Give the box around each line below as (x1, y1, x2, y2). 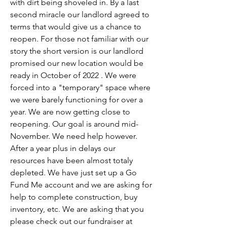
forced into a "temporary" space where (10, 82, 150, 92)
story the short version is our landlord (10, 46, 143, 56)
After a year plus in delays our (10, 143, 116, 153)
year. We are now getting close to (10, 106, 130, 117)
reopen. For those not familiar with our (10, 33, 148, 44)
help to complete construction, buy (10, 192, 137, 202)
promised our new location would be (10, 58, 143, 68)
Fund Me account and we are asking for (10, 179, 152, 190)
